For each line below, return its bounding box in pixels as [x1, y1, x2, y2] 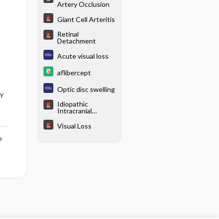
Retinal [57, 30, 79, 38]
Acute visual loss [57, 51, 109, 60]
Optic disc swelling [57, 85, 115, 93]
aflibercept [57, 68, 91, 77]
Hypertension [57, 113, 99, 122]
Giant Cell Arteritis [57, 15, 115, 23]
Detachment [57, 37, 96, 45]
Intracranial [57, 107, 92, 115]
